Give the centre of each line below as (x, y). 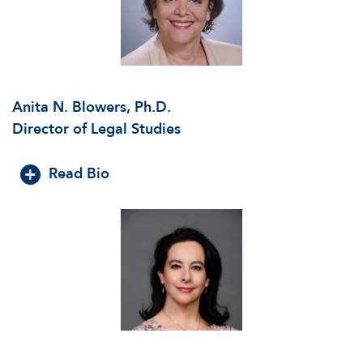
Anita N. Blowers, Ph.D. (94, 107)
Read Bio (79, 173)
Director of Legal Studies (96, 129)
